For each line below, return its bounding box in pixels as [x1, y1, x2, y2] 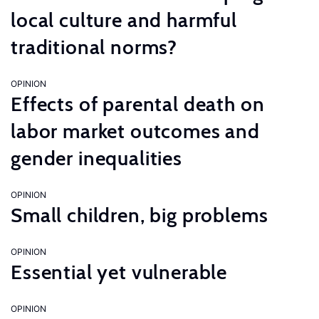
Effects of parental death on [11, 92, 265, 116]
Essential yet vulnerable [11, 260, 228, 284]
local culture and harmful [11, 8, 237, 32]
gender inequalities [11, 146, 182, 170]
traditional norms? [11, 35, 178, 59]
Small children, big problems [11, 203, 268, 227]
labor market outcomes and [11, 119, 260, 143]
